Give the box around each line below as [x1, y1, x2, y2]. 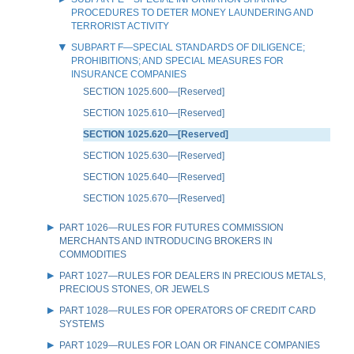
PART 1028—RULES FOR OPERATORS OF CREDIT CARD [59, 304, 316, 316]
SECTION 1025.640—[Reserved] [83, 171, 224, 183]
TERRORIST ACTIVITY [71, 20, 169, 32]
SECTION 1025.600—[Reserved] [83, 85, 224, 97]
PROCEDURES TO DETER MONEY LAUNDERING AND [71, 6, 314, 18]
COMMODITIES [59, 248, 126, 260]
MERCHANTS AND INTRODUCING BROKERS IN [59, 235, 273, 247]
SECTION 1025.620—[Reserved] [83, 128, 228, 140]
